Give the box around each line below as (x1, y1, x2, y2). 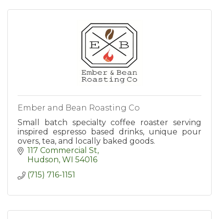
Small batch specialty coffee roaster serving (18, 118, 201, 128)
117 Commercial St (27, 146, 97, 155)
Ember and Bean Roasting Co (18, 103, 140, 113)
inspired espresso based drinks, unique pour (18, 127, 201, 137)
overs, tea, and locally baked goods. (18, 136, 155, 146)
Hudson (27, 155, 59, 165)
